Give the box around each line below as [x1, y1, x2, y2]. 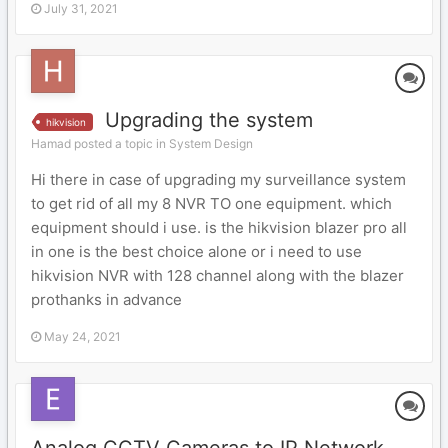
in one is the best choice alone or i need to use [31, 242, 362, 261]
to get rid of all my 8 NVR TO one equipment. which [31, 194, 392, 213]
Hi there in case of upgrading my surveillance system [31, 170, 406, 189]
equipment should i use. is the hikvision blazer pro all [31, 218, 407, 237]
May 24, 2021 [44, 329, 121, 344]
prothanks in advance [31, 290, 182, 309]
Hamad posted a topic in [31, 136, 169, 151]
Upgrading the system [105, 108, 313, 132]
